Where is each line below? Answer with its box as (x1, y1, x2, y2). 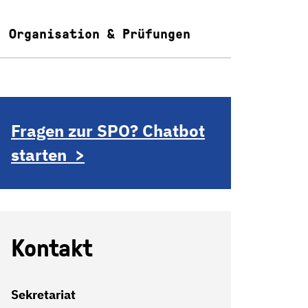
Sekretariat (10, 287, 76, 302)
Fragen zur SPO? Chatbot (10, 120, 205, 142)
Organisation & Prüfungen (9, 26, 190, 41)
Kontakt (10, 234, 93, 262)
